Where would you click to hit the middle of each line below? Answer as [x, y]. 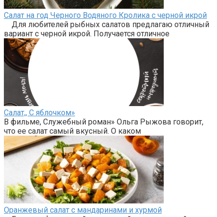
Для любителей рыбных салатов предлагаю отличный [107, 25]
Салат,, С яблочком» [39, 113]
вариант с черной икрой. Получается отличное [87, 34]
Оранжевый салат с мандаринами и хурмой [83, 210]
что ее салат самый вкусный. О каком [72, 131]
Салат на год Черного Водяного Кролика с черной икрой [105, 15]
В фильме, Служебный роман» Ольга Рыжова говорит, [104, 122]
